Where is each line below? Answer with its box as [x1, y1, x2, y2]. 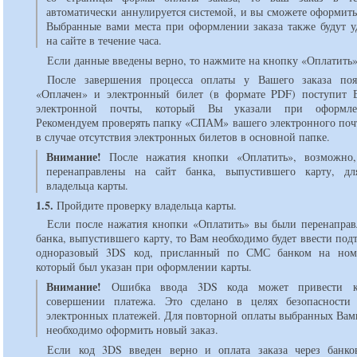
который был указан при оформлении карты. [36, 259, 253, 275]
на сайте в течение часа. [46, 33, 163, 49]
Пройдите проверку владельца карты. [53, 197, 237, 213]
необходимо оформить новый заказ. [46, 322, 219, 338]
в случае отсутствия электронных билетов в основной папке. [36, 128, 331, 144]
